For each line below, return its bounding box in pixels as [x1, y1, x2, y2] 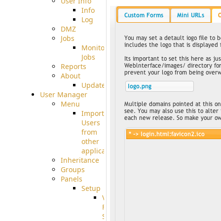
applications [81, 146, 122, 155]
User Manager [39, 89, 87, 99]
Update [81, 80, 106, 90]
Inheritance [60, 155, 99, 165]
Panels [60, 174, 82, 184]
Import [81, 108, 104, 118]
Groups [60, 164, 85, 174]
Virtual [102, 192, 124, 202]
